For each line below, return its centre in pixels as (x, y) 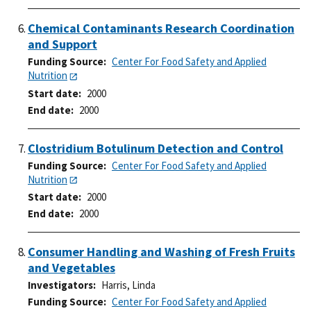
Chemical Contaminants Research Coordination (161, 28)
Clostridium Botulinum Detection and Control (155, 148)
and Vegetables (72, 268)
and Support (62, 44)
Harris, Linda (128, 285)
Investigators (60, 285)
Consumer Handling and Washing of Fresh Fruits (161, 252)
